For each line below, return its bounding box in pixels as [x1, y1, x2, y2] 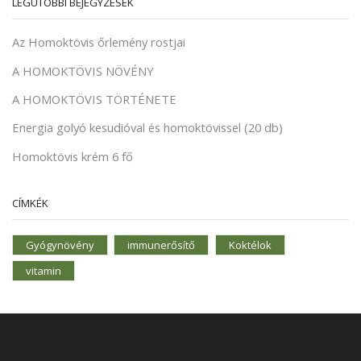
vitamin [26, 263, 61, 279]
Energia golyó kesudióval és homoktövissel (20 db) [12, 119, 283, 136]
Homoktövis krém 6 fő [12, 147, 133, 164]
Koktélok [228, 237, 272, 252]
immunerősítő [127, 237, 196, 252]
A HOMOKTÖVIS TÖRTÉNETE [12, 90, 176, 107]
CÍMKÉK [12, 195, 48, 210]
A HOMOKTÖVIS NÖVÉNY [12, 62, 154, 79]
